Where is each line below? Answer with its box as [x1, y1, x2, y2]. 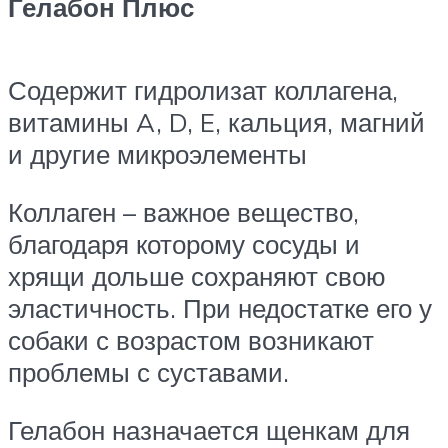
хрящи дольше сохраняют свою [8, 260, 386, 293]
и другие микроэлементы [8, 138, 307, 171]
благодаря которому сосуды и [8, 228, 360, 261]
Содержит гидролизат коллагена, [8, 74, 398, 107]
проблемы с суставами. [8, 356, 289, 389]
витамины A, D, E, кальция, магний [8, 106, 425, 139]
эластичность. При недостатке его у [8, 292, 432, 325]
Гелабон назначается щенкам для [8, 413, 410, 446]
